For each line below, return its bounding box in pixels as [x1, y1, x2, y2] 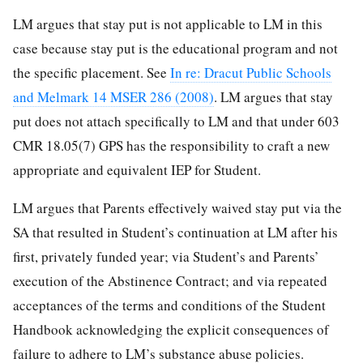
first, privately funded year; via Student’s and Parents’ [13, 246, 319, 266]
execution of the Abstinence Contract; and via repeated [13, 271, 327, 290]
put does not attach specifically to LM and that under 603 [13, 111, 340, 130]
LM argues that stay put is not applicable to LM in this [13, 14, 322, 33]
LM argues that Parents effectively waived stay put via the [13, 198, 342, 217]
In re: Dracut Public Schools [170, 62, 331, 82]
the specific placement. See [13, 62, 170, 82]
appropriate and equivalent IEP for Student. [13, 160, 261, 179]
